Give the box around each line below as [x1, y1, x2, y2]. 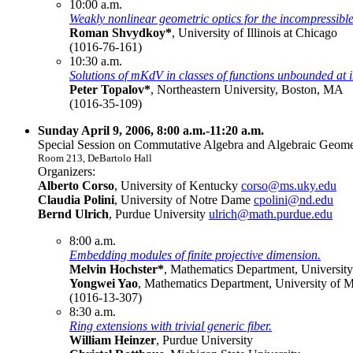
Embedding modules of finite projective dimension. [69, 247, 321, 262]
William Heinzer [69, 333, 156, 347]
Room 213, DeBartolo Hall [38, 151, 152, 164]
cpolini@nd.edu [254, 192, 333, 206]
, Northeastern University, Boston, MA [150, 82, 344, 96]
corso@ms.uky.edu [241, 178, 336, 192]
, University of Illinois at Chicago [172, 25, 337, 39]
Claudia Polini [38, 192, 114, 206]
